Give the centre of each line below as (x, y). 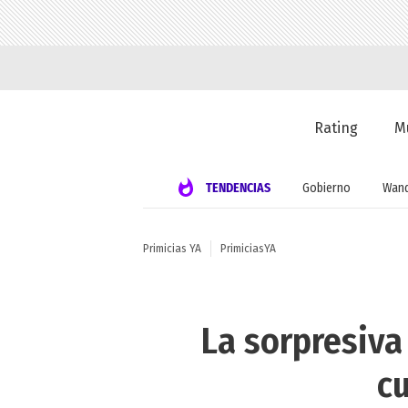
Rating (337, 128)
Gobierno (326, 188)
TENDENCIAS (238, 188)
